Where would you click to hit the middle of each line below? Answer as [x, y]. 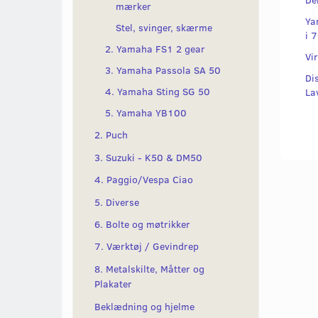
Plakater [113, 284]
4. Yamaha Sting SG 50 [158, 92]
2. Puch [111, 135]
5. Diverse [117, 202]
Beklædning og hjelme [144, 307]
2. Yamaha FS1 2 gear [155, 49]
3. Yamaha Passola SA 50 [163, 70]
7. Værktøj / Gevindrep [147, 246]
